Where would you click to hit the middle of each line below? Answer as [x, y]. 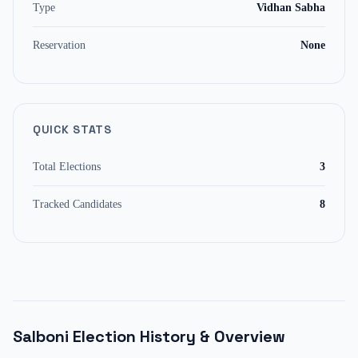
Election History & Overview [177, 336]
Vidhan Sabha [291, 8]
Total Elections [67, 167]
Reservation [59, 45]
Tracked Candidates [77, 204]
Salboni [41, 336]
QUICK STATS [72, 129]
